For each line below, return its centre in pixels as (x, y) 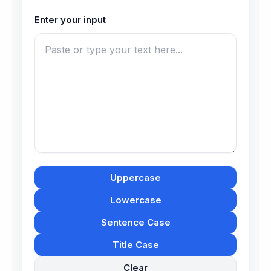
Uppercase (135, 178)
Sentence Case (135, 223)
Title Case (135, 245)
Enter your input (70, 20)
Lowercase (135, 200)
